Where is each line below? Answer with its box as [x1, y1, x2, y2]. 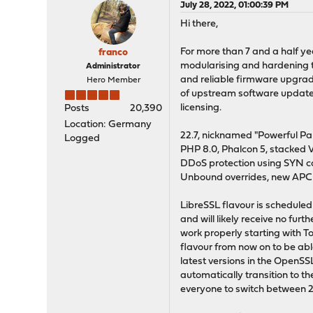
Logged [64, 133, 101, 144]
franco [99, 48, 129, 58]
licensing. [180, 103, 222, 113]
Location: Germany [64, 119, 152, 130]
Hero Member [86, 76, 140, 85]
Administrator [86, 62, 141, 71]
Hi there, [180, 19, 219, 29]
